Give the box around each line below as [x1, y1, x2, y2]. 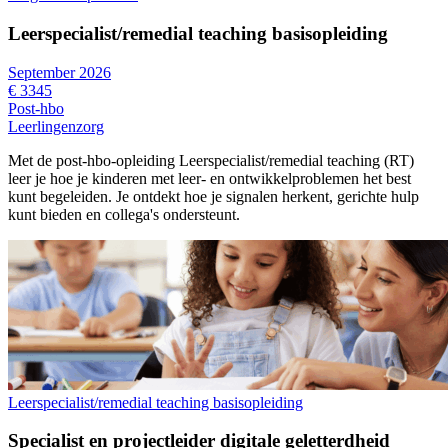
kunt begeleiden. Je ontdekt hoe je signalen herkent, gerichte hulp [8, 187, 419, 205]
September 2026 [8, 63, 111, 81]
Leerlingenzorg [8, 117, 104, 135]
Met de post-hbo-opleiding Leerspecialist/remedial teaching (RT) [8, 151, 414, 169]
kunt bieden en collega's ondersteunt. [8, 205, 240, 223]
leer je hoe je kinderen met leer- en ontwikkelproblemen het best [8, 169, 411, 187]
